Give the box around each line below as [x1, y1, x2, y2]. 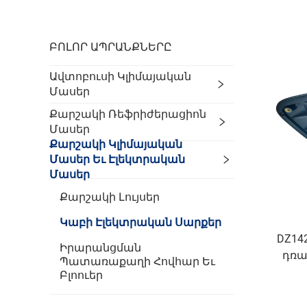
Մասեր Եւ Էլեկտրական [49, 153, 185, 166]
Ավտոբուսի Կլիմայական [49, 70, 191, 83]
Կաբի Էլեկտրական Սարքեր [60, 216, 221, 229]
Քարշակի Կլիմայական [49, 138, 182, 151]
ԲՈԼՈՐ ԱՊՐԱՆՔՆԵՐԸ [49, 40, 172, 53]
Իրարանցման [60, 241, 141, 254]
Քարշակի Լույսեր [60, 191, 160, 204]
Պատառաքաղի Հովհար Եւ [60, 255, 215, 268]
